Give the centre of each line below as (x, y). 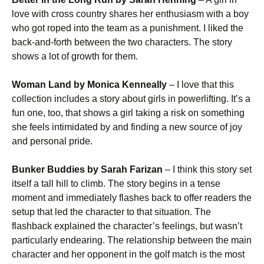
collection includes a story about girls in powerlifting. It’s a (131, 99)
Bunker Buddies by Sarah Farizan (87, 169)
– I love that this (200, 85)
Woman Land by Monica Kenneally (89, 85)
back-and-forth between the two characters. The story (122, 42)
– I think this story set (207, 169)
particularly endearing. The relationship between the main (132, 240)
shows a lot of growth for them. (75, 56)
